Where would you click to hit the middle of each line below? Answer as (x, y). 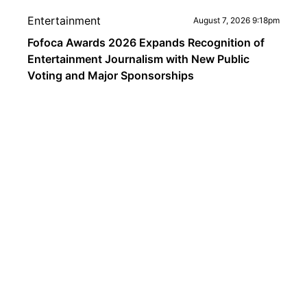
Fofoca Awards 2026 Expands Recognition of (146, 42)
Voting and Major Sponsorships (111, 75)
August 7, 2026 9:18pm (236, 20)
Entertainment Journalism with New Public (138, 59)
